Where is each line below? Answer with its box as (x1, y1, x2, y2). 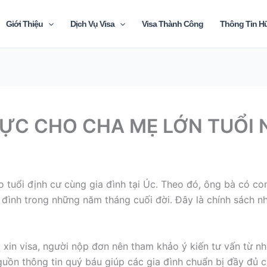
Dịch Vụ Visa (70, 19, 115, 29)
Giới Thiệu (5, 19, 43, 29)
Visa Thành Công (142, 19, 204, 29)
